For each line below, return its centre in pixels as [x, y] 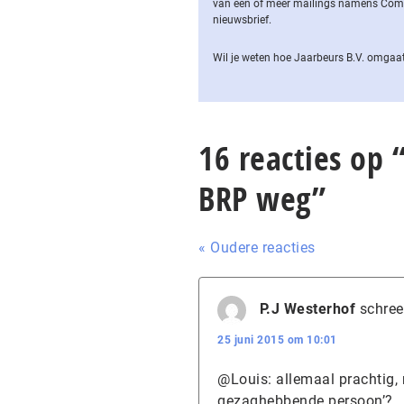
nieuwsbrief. [242, 20]
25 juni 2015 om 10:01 [277, 340]
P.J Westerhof [307, 309]
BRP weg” [262, 199]
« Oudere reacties [257, 248]
